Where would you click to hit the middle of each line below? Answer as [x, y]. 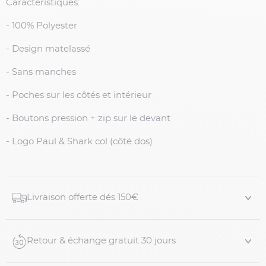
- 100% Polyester [42, 26]
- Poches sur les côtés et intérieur [80, 96]
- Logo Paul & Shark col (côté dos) [79, 142]
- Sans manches [42, 72]
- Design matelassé [48, 49]
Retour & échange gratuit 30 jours [101, 241]
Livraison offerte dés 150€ [83, 198]
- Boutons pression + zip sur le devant [88, 119]
